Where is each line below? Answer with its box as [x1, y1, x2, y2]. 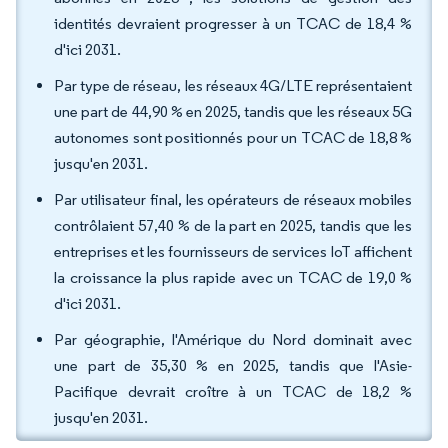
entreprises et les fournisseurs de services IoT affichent [54, 242, 412, 261]
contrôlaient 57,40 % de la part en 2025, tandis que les [54, 216, 412, 235]
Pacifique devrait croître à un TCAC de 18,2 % [54, 382, 412, 401]
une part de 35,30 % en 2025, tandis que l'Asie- [54, 356, 412, 375]
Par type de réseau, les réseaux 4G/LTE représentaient [54, 76, 412, 95]
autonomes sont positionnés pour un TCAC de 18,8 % [54, 128, 412, 147]
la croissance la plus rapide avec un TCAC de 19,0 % [54, 268, 412, 287]
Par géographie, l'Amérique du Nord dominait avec [54, 330, 412, 349]
